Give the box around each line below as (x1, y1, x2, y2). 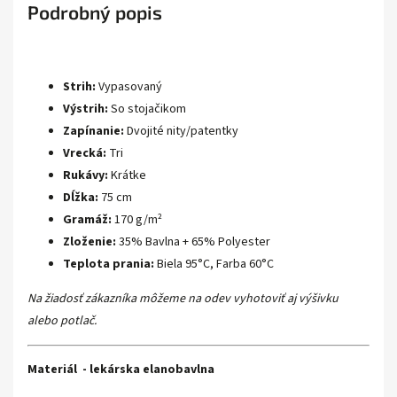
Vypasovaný (96, 78, 165, 96)
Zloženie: (63, 233, 116, 251)
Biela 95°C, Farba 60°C (154, 255, 274, 273)
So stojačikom (108, 100, 186, 118)
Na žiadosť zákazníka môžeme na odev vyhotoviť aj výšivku (27, 290, 339, 307)
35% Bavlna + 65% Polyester (116, 233, 270, 251)
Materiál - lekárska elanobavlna (27, 361, 214, 378)
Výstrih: (63, 100, 108, 118)
